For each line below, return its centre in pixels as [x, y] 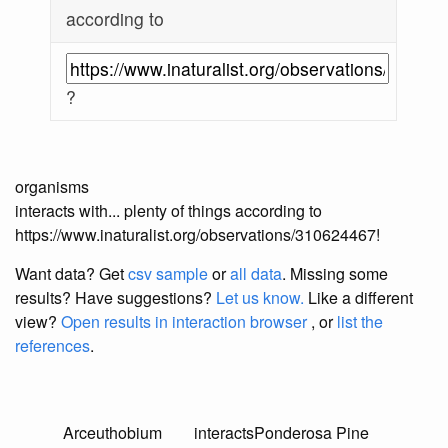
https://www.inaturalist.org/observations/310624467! [197, 235]
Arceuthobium [112, 433]
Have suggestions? [145, 298]
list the [360, 322]
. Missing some [335, 274]
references [52, 346]
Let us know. [260, 298]
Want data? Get [71, 274]
